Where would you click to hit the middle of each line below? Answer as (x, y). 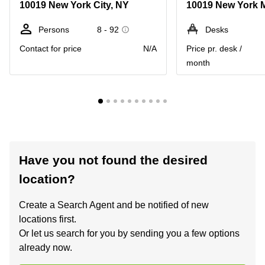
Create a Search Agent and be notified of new (114, 205)
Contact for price (51, 49)
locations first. (48, 219)
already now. (46, 248)
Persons (54, 30)
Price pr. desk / (214, 49)
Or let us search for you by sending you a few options (129, 233)
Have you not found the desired (113, 160)
